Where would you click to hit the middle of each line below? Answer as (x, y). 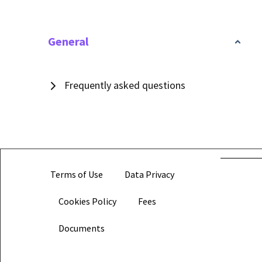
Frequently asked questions (125, 85)
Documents (81, 228)
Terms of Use (77, 174)
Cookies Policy (87, 201)
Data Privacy (149, 174)
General (68, 41)
